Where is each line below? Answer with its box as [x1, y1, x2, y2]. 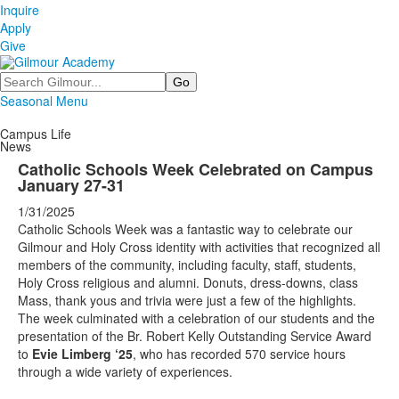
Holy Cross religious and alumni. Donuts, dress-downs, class [18, 273, 358, 291]
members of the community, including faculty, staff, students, [18, 256, 356, 273]
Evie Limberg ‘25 [32, 345, 133, 362]
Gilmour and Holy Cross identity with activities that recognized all [18, 238, 380, 256]
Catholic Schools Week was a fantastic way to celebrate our [18, 220, 353, 238]
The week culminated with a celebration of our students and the [18, 309, 375, 327]
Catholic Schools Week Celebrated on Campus [18, 158, 373, 181]
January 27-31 [18, 174, 125, 197]
